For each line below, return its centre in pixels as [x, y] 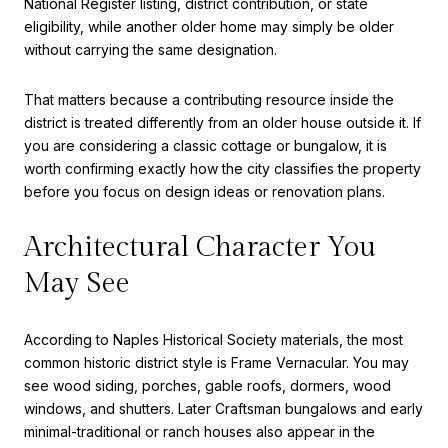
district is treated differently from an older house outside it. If [222, 123]
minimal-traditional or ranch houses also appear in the [199, 432]
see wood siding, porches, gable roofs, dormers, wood [207, 386]
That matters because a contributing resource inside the [209, 100]
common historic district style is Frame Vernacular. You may [216, 363]
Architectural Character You [200, 247]
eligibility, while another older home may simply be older [209, 27]
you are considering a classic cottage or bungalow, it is [205, 146]
